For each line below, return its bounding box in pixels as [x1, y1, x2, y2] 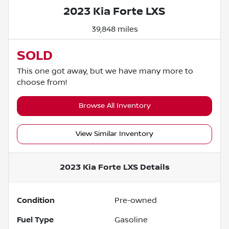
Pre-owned [114, 195, 157, 205]
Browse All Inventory [78, 101, 151, 110]
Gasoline [114, 215, 148, 224]
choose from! [17, 77, 67, 87]
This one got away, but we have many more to [17, 66, 193, 76]
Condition [17, 195, 55, 205]
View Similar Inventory [76, 129, 153, 138]
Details [138, 162, 170, 172]
